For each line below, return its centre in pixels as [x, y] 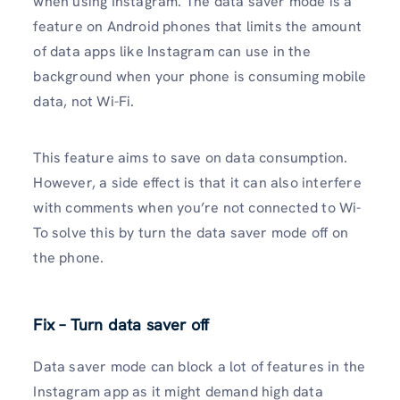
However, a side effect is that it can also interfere [197, 183]
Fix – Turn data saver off [121, 325]
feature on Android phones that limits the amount [197, 27]
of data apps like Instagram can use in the [172, 52]
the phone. [69, 258]
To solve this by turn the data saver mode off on [191, 233]
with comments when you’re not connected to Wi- [197, 208]
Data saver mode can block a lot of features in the [200, 367]
